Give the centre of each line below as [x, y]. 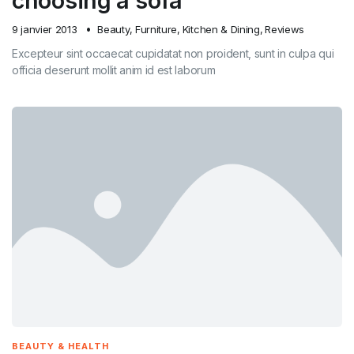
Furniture [156, 30]
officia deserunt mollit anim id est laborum [114, 70]
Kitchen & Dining [221, 30]
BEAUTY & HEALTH [60, 346]
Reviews [285, 30]
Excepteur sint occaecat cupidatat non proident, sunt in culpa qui [173, 54]
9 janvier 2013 [45, 30]
